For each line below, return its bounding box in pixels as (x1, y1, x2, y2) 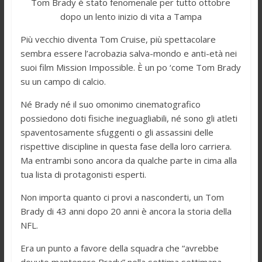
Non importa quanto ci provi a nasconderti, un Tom (20, 191, 224, 203)
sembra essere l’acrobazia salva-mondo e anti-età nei (20, 47, 237, 59)
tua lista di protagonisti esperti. (20, 168, 146, 180)
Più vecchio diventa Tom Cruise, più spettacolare (20, 33, 216, 45)
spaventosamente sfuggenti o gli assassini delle (20, 126, 213, 138)
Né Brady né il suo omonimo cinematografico (20, 98, 201, 110)
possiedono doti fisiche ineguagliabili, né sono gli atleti (20, 112, 237, 124)
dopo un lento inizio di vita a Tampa (60, 10, 202, 22)
